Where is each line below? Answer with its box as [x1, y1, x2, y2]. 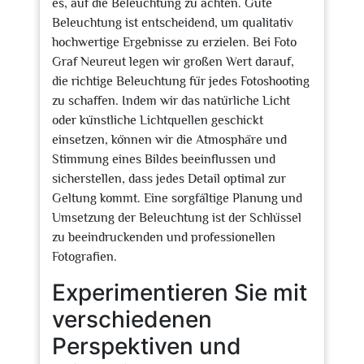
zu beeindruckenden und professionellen [52, 230, 275, 245]
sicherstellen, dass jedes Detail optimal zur [52, 171, 286, 186]
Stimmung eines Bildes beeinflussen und [52, 152, 275, 167]
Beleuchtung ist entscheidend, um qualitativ [52, 15, 293, 30]
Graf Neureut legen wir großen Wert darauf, [52, 54, 294, 69]
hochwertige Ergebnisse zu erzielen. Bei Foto [52, 35, 297, 50]
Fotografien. [52, 249, 117, 264]
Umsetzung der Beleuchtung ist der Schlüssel [52, 210, 301, 225]
